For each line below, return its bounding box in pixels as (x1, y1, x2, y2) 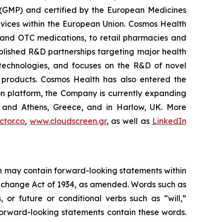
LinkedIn (152, 116, 187, 126)
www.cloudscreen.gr (29, 116, 107, 126)
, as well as (106, 116, 153, 126)
